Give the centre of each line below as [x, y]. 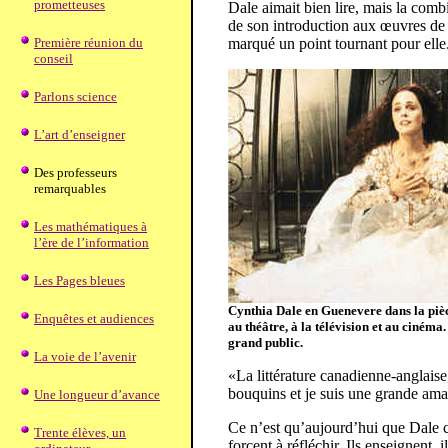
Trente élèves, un [80, 432]
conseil [53, 58]
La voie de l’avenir [85, 356]
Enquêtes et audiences [94, 318]
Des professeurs [75, 172]
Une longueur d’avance [97, 394]
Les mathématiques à [90, 226]
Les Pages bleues [79, 280]
